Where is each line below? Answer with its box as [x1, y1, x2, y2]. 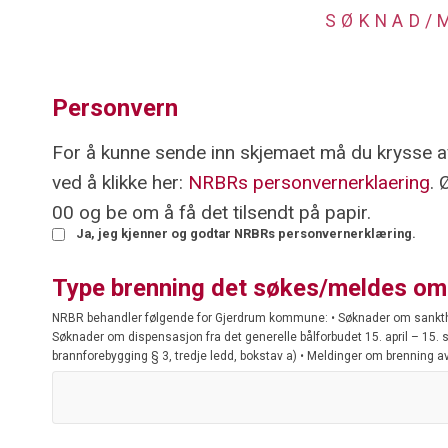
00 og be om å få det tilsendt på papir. [52, 200, 371, 224]
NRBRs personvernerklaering [188, 170, 430, 194]
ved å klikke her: [52, 170, 188, 194]
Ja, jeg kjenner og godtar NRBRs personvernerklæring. [76, 225, 416, 241]
